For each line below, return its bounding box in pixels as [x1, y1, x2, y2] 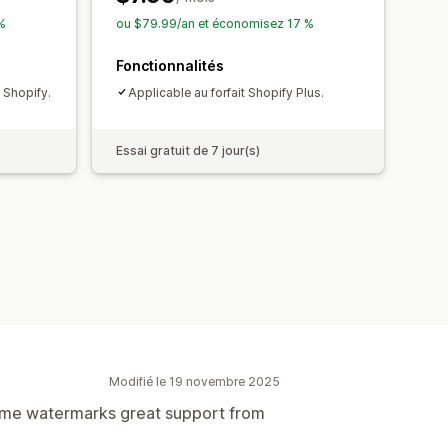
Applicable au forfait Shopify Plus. [128, 84, 324, 100]
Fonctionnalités [116, 56, 224, 74]
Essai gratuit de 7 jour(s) [116, 142, 260, 158]
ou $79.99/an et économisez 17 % [116, 15, 314, 31]
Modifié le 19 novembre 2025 [109, 373, 280, 389]
